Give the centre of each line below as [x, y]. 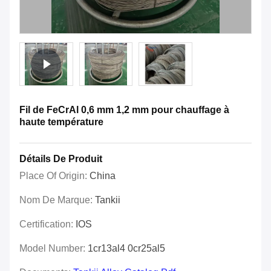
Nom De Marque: [57, 200]
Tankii [108, 200]
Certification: [47, 224]
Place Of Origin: [54, 176]
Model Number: [54, 249]
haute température [61, 122]
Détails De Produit [61, 159]
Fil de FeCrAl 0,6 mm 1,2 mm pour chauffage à [124, 110]
